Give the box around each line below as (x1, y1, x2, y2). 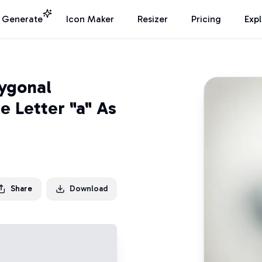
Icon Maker (66, 13, 114, 25)
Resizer (137, 13, 168, 25)
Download (70, 184, 108, 194)
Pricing (191, 13, 221, 25)
